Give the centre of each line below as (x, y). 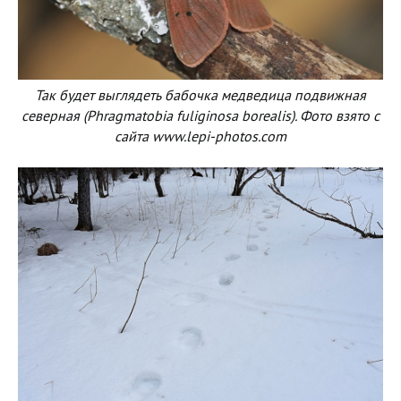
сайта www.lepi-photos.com (200, 136)
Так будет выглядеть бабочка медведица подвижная (200, 94)
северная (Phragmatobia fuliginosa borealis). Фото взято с (200, 115)
